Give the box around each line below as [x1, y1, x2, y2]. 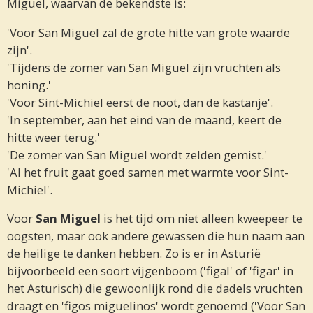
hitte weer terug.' [7, 129, 100, 145]
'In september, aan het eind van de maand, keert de [7, 111, 282, 128]
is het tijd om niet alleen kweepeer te [101, 210, 303, 227]
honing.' [7, 76, 51, 93]
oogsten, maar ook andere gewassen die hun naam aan [7, 228, 305, 245]
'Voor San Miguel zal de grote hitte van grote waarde [7, 24, 290, 41]
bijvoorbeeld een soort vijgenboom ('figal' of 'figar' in [7, 263, 293, 279]
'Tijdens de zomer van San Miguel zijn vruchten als [7, 59, 281, 75]
